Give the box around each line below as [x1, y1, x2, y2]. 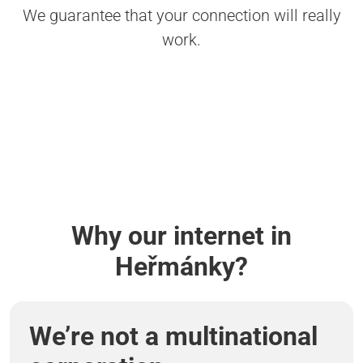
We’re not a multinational [29, 321, 318, 352]
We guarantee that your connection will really [22, 6, 341, 26]
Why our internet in [71, 220, 292, 252]
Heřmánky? [115, 251, 248, 283]
